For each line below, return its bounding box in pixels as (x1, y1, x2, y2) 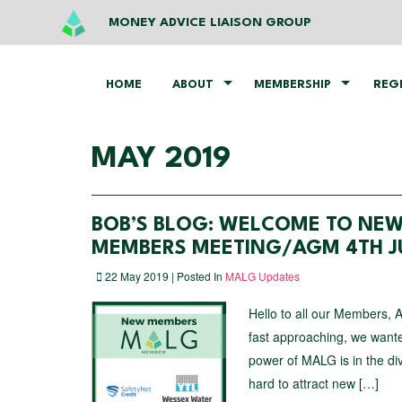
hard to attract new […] (249, 374, 379, 392)
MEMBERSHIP (254, 79, 331, 91)
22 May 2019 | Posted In (102, 268, 225, 284)
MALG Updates (225, 268, 300, 284)
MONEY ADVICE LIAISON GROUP (109, 16, 312, 29)
